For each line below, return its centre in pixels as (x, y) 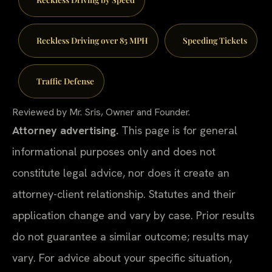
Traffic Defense (65, 80)
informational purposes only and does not (114, 151)
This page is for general (178, 130)
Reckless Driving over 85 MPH (92, 40)
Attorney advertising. (65, 130)
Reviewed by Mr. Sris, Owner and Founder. (101, 112)
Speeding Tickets (215, 40)
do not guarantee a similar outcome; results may (130, 236)
